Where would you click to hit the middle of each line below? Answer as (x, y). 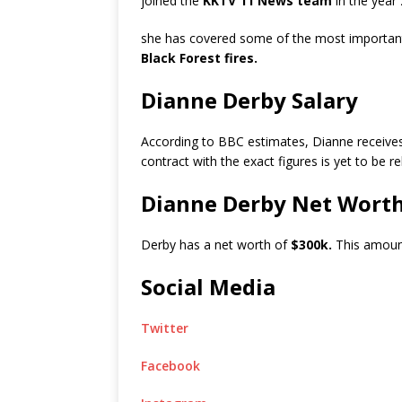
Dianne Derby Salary (249, 100)
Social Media (208, 287)
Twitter (165, 328)
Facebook (170, 366)
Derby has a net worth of (214, 245)
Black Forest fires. (199, 58)
